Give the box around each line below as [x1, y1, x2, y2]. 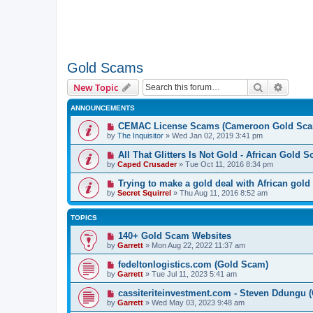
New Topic [73, 81, 118, 94]
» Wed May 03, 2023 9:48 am [143, 298, 245, 307]
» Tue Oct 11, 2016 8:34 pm [177, 160, 273, 168]
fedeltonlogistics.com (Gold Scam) [117, 259, 268, 270]
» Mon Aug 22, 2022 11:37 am [143, 241, 245, 249]
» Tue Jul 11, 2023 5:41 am [143, 270, 237, 278]
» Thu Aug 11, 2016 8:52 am [171, 189, 268, 197]
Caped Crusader [117, 160, 177, 168]
